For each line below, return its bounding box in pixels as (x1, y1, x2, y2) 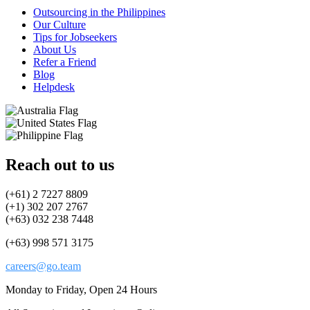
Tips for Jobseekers (33, 30, 117, 43)
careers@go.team (6, 259, 81, 272)
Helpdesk (33, 80, 75, 93)
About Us (33, 43, 76, 55)
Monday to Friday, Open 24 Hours (6, 283, 157, 295)
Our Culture (33, 18, 86, 30)
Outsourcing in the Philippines (33, 6, 165, 18)
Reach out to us (6, 155, 114, 174)
